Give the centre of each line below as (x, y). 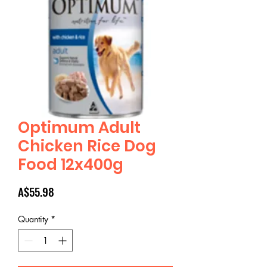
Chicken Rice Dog (87, 146)
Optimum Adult (79, 127)
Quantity (33, 219)
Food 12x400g (71, 164)
